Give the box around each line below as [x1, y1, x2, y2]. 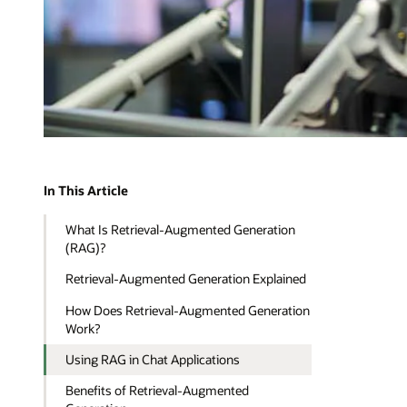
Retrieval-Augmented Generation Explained [65, 270, 307, 288]
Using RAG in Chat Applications [65, 350, 241, 368]
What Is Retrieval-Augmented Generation [65, 220, 296, 238]
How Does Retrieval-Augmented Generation [65, 301, 311, 319]
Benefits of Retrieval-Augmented [65, 382, 250, 400]
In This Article [44, 182, 128, 200]
